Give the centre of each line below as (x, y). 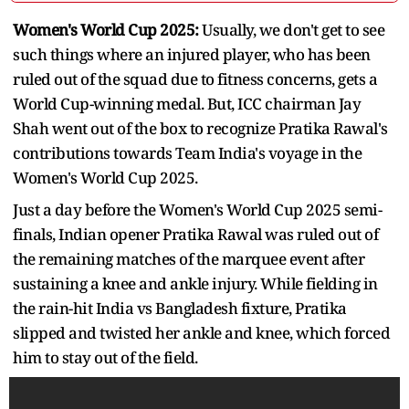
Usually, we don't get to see (291, 29)
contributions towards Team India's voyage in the (187, 152)
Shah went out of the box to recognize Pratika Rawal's (200, 128)
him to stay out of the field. (105, 357)
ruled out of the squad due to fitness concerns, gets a (195, 79)
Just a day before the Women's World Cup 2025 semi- (197, 209)
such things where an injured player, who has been (192, 54)
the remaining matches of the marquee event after (189, 258)
